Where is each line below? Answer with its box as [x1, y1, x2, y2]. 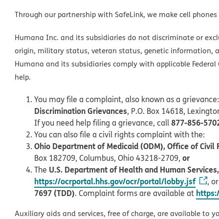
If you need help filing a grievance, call [34, 117, 171, 128]
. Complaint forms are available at [75, 187, 196, 198]
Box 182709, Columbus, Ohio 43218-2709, [34, 152, 182, 163]
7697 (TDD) [34, 187, 75, 198]
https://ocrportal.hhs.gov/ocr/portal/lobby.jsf [34, 175, 196, 187]
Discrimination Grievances [34, 105, 127, 116]
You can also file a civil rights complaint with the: [34, 129, 205, 140]
